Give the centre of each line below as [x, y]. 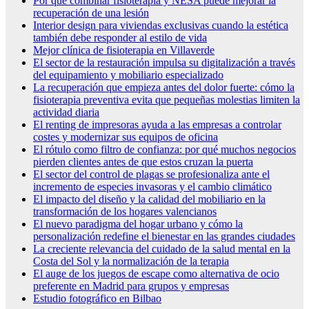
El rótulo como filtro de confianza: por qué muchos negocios [165, 149]
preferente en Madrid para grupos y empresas [131, 286]
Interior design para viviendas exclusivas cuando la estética [161, 25]
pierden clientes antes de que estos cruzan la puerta [143, 161]
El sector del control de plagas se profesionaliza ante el [151, 174]
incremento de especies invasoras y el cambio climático [152, 186]
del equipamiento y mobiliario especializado [128, 74]
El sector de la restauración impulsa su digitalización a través [164, 62]
